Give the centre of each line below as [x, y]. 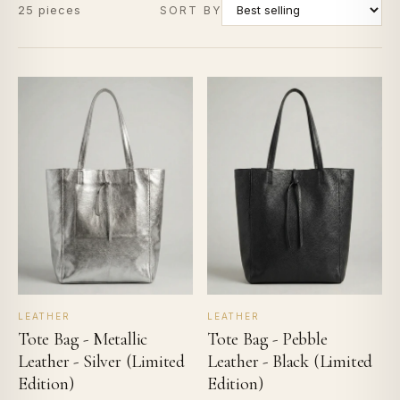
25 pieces [50, 10]
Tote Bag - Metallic [83, 339]
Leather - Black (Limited [290, 361]
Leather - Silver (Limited [102, 361]
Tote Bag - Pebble [267, 339]
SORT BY [190, 10]
